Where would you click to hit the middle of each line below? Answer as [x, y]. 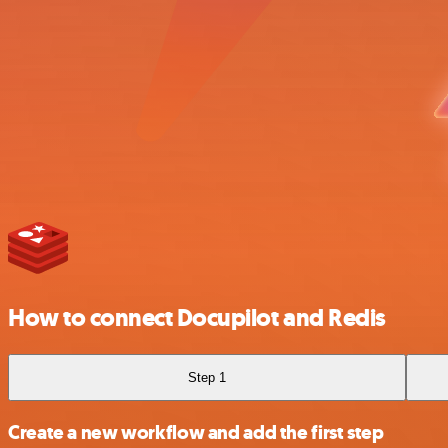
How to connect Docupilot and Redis [197, 317]
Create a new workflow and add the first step [196, 432]
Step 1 [207, 377]
